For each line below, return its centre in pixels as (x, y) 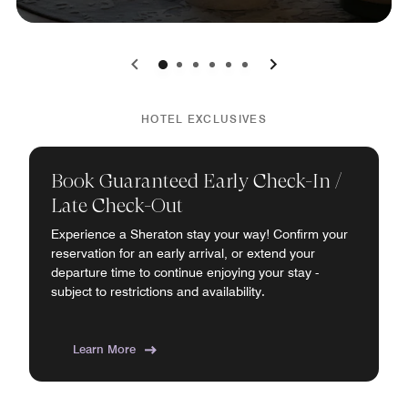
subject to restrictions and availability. (158, 291)
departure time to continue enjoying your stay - (185, 272)
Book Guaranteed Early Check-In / (196, 181)
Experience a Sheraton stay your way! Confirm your (199, 234)
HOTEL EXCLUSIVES (204, 119)
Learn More (104, 349)
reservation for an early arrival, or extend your (183, 253)
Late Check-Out (117, 205)
